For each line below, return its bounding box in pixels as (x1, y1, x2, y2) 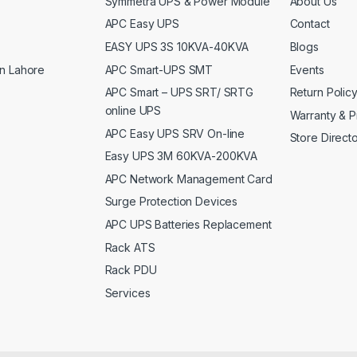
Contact (289, 17, 330, 31)
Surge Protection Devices (104, 194, 238, 209)
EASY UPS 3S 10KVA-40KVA (104, 39, 249, 53)
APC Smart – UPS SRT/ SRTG (104, 85, 254, 100)
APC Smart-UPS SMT (104, 62, 214, 76)
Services (104, 285, 151, 300)
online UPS (104, 104, 162, 118)
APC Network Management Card (104, 171, 273, 186)
